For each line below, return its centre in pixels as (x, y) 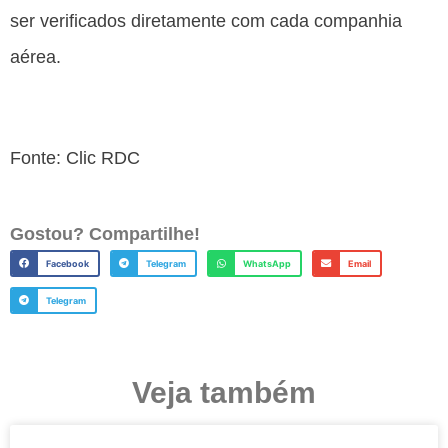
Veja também (224, 392)
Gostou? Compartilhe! (105, 233)
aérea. (35, 56)
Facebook (67, 263)
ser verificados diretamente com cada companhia (206, 20)
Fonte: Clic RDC (75, 157)
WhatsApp (266, 263)
